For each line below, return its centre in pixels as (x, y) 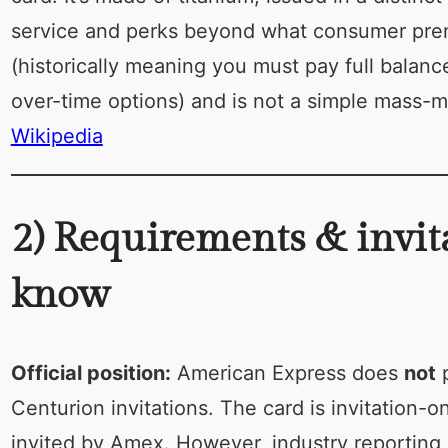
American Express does (287, 373)
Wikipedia (56, 135)
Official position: (90, 373)
